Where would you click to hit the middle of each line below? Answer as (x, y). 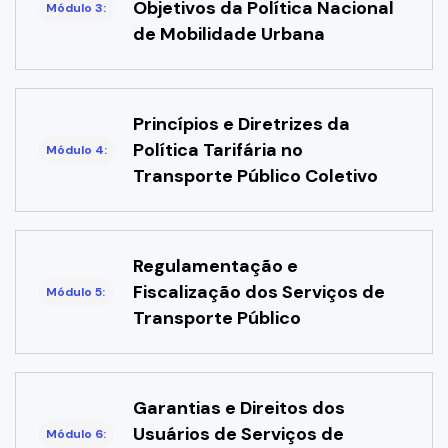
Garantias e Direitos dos (239, 407)
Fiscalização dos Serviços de (259, 291)
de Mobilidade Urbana (229, 33)
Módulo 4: (76, 149)
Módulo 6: (76, 433)
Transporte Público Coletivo (255, 175)
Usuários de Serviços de (238, 433)
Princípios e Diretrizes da (241, 123)
